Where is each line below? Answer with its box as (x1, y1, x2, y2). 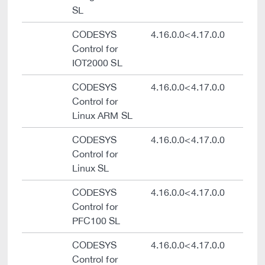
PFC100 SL (72, 215, 121, 226)
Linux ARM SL (72, 110, 132, 121)
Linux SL (72, 163, 109, 173)
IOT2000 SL (72, 57, 122, 68)
